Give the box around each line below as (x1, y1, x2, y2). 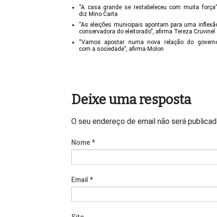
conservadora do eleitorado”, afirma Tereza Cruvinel (79, 28, 215, 35)
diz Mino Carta (79, 10, 118, 17)
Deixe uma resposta (71, 92, 191, 108)
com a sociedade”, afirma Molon (79, 45, 164, 52)
